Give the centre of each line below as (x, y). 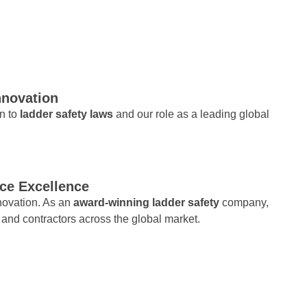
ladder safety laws (67, 114)
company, (245, 202)
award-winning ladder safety (147, 202)
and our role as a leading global (192, 114)
